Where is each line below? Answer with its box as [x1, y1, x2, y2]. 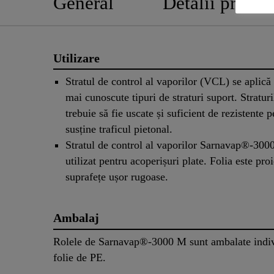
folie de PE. [53, 251, 106, 264]
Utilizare [53, 51, 100, 65]
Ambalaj [53, 211, 99, 225]
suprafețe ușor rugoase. [65, 171, 168, 183]
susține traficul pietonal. [65, 123, 172, 136]
